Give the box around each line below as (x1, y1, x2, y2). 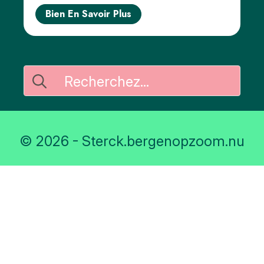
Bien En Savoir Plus (45, 7, 131, 21)
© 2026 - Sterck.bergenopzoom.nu (19, 133, 245, 150)
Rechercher (24, 67, 98, 84)
